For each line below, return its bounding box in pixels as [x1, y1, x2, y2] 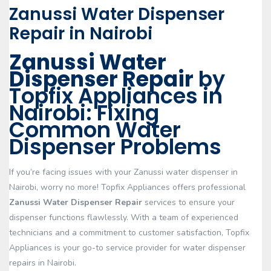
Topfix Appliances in [9, 81, 223, 111]
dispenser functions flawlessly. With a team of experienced [9, 212, 238, 223]
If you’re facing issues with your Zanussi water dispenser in [9, 166, 238, 178]
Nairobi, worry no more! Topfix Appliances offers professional [9, 181, 246, 193]
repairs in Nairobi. [9, 257, 76, 269]
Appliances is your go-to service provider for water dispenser [9, 242, 246, 253]
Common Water [9, 115, 181, 145]
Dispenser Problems [9, 132, 221, 162]
